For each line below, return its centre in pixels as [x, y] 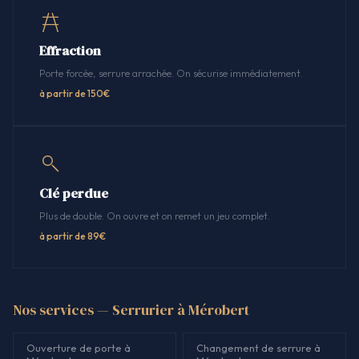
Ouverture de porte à [79, 348]
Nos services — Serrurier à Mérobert [131, 311]
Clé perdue [74, 194]
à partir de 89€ [73, 236]
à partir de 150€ [75, 94]
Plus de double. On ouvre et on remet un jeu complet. [155, 216]
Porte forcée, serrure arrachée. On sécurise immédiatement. [171, 73]
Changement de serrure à [258, 348]
